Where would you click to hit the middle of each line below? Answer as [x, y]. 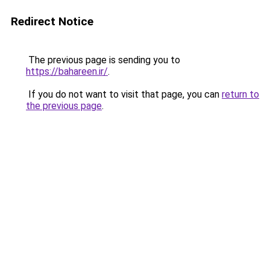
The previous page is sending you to [103, 60]
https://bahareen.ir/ [67, 71]
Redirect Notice [52, 21]
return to [240, 94]
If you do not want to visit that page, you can [124, 94]
